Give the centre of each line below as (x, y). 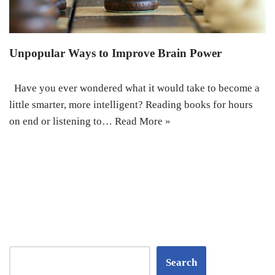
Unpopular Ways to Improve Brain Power (115, 53)
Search (181, 263)
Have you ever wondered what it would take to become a (134, 88)
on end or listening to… (62, 122)
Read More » (143, 122)
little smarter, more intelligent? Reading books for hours (131, 105)
